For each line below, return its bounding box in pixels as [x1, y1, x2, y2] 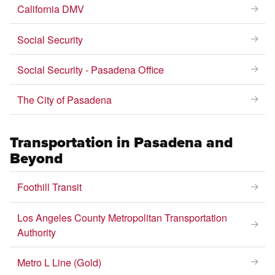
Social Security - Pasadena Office [17, 61, 165, 77]
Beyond [10, 147, 63, 170]
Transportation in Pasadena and [10, 131, 233, 154]
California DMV [17, 1, 85, 17]
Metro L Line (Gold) [17, 254, 102, 269]
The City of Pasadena [17, 91, 112, 107]
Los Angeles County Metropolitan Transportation [17, 209, 228, 225]
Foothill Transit [17, 179, 82, 195]
